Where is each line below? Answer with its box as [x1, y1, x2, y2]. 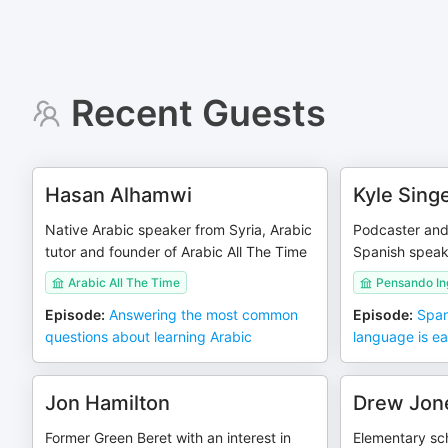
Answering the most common [109, 306, 298, 323]
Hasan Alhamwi [45, 183, 192, 207]
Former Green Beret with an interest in [45, 429, 291, 446]
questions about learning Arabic [45, 328, 252, 345]
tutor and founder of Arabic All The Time [45, 243, 307, 260]
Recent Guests [70, 91, 326, 135]
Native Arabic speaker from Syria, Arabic [45, 221, 312, 238]
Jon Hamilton [45, 391, 170, 415]
